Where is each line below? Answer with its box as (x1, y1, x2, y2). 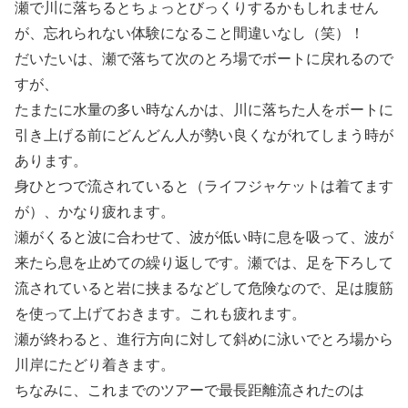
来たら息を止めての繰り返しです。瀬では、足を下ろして (15, 255, 393, 271)
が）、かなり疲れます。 (15, 204, 175, 220)
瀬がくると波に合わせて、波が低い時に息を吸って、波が (15, 229, 393, 246)
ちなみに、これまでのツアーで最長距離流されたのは (15, 382, 364, 399)
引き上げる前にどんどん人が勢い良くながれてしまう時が (15, 127, 393, 144)
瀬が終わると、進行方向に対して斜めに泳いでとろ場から (15, 331, 393, 348)
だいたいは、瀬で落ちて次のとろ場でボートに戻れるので (15, 51, 393, 67)
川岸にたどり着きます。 (15, 357, 175, 373)
